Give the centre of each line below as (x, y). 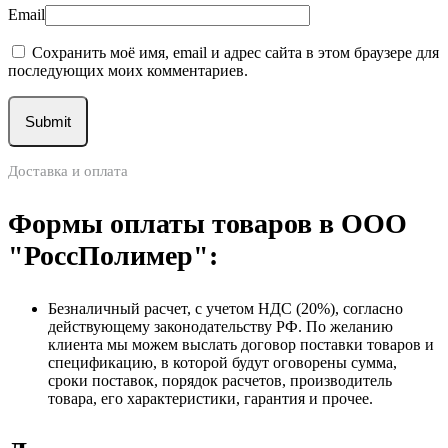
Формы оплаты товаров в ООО (207, 223)
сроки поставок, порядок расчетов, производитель (220, 380)
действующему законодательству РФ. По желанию (220, 326)
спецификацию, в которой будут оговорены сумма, (222, 362)
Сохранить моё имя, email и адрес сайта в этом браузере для (235, 52)
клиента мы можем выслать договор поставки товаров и (241, 344)
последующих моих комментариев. (128, 70)
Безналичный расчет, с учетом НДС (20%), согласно (225, 308)
